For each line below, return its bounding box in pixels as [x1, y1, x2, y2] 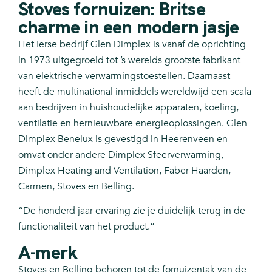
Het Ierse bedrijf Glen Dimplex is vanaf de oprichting [18, 38, 246, 51]
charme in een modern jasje [18, 15, 239, 39]
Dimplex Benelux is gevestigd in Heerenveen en [18, 132, 228, 146]
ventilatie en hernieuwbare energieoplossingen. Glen [18, 117, 247, 130]
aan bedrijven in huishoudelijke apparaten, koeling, [18, 101, 239, 114]
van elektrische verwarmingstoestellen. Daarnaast [18, 69, 230, 83]
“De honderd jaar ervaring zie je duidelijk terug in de [18, 204, 245, 218]
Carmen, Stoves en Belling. [18, 180, 134, 193]
